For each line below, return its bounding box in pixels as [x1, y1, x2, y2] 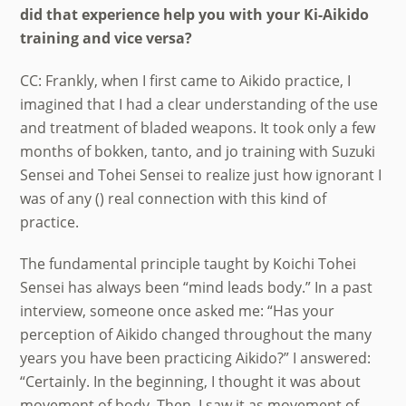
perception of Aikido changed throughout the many [20, 324, 372, 345]
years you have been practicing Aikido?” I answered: [20, 348, 372, 369]
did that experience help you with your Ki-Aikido [20, 4, 370, 24]
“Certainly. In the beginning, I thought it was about [20, 372, 362, 392]
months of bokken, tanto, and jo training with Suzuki [20, 140, 376, 161]
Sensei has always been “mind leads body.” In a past [20, 277, 373, 298]
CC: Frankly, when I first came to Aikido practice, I [20, 70, 352, 91]
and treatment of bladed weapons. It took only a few [20, 117, 376, 138]
